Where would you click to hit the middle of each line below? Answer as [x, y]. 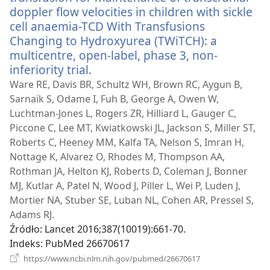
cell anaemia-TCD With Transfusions [107, 27]
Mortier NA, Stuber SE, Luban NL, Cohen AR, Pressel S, [132, 200]
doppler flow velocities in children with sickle [131, 12]
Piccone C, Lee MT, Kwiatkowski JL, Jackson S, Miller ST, [133, 128]
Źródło [25, 229]
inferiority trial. [51, 70]
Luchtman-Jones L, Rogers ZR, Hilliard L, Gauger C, [123, 114]
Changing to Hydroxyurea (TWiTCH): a [113, 41]
